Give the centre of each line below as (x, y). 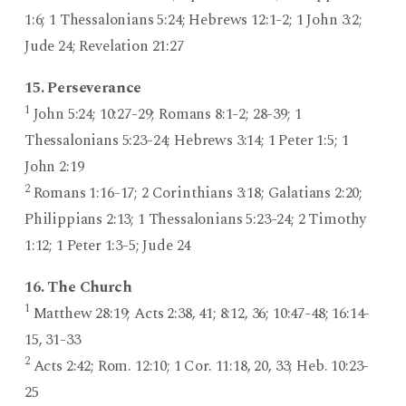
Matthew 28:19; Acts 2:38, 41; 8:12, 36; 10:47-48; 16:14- (200, 313)
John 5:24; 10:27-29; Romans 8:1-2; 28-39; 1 (165, 114)
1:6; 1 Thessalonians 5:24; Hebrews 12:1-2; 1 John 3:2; (193, 20)
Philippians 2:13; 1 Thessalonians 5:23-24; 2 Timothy (195, 219)
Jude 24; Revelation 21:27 (104, 47)
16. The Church (78, 287)
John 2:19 (54, 166)
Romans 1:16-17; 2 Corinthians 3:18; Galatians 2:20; (196, 193)
